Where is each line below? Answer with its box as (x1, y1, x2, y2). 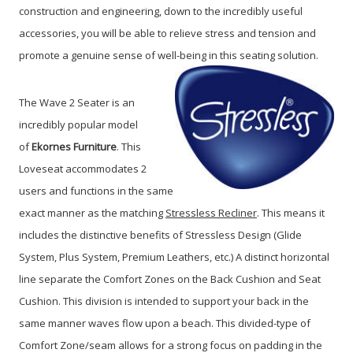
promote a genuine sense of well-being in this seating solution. (19, 47, 318, 62)
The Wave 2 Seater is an (19, 95, 135, 110)
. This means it (257, 205, 325, 220)
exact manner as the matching (19, 205, 165, 220)
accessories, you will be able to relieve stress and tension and (19, 25, 316, 40)
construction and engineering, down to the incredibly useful (19, 3, 303, 18)
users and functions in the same (19, 183, 173, 198)
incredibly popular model (19, 117, 138, 132)
